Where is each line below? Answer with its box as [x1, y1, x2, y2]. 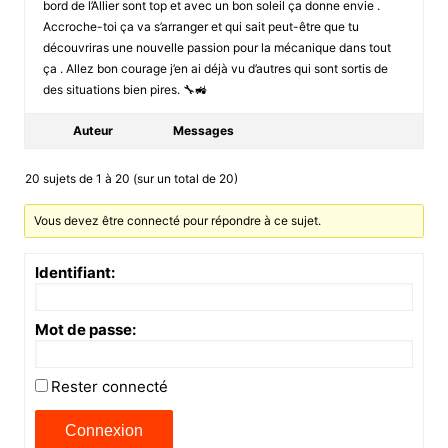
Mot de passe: [34, 319, 136, 339]
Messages [172, 122, 234, 138]
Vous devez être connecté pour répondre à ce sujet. [34, 212, 322, 228]
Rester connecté [50, 376, 168, 396]
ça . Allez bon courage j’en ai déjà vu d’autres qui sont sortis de [42, 60, 388, 76]
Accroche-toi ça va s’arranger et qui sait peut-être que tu [42, 18, 359, 34]
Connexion [64, 421, 143, 439]
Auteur [72, 122, 113, 138]
